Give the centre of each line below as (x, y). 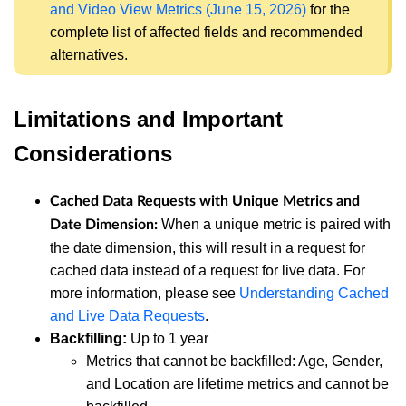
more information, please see (145, 293)
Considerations (93, 153)
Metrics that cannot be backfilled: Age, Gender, (234, 361)
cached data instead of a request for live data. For (208, 270)
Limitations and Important (148, 119)
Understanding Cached (314, 293)
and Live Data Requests (127, 315)
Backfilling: (88, 338)
